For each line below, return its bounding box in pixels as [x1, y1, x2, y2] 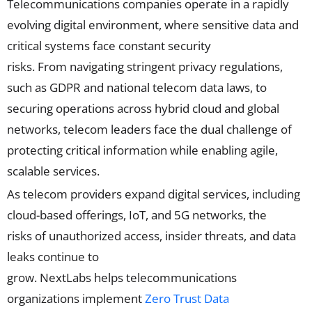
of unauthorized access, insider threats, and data [32, 227, 296, 244]
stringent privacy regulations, [124, 58, 283, 75]
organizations [7, 290, 82, 306]
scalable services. [7, 163, 100, 179]
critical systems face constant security [7, 38, 211, 54]
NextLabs [40, 269, 91, 286]
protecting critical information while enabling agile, [7, 142, 278, 158]
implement [82, 290, 145, 306]
